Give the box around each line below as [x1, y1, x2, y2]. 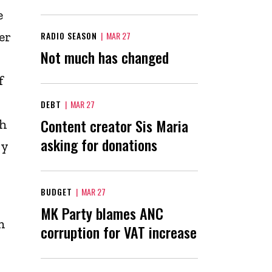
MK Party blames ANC [41, 202, 163, 224]
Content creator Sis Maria [41, 114, 188, 137]
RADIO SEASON [41, 29, 97, 42]
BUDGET [41, 185, 72, 198]
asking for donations [41, 133, 157, 155]
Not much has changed [41, 46, 169, 68]
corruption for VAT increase [41, 220, 197, 243]
